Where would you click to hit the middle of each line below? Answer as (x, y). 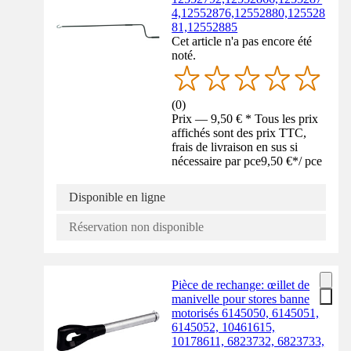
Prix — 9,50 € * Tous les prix (245, 119)
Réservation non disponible (136, 227)
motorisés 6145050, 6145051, (246, 313)
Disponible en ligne (117, 197)
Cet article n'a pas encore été (242, 42)
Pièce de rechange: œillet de (241, 285)
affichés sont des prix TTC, (239, 133)
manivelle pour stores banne (241, 299)
